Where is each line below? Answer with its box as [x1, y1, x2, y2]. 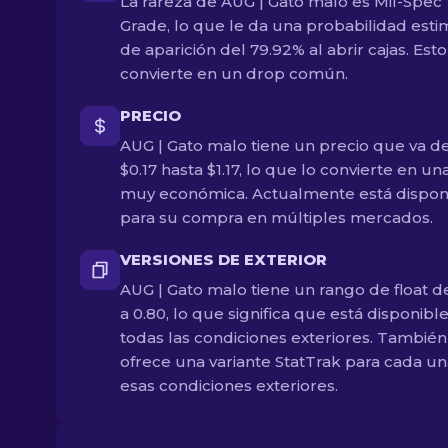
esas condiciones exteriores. [120, 376, 338, 395]
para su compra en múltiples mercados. [120, 208, 433, 227]
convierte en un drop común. [120, 64, 348, 83]
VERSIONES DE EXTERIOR [120, 250, 327, 269]
